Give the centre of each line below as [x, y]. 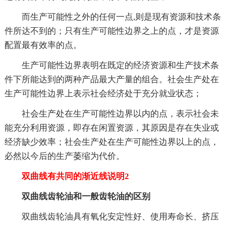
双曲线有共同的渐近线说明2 [67, 176]
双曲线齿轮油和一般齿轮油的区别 [86, 196]
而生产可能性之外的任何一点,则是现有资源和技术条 [121, 17]
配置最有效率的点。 [43, 45]
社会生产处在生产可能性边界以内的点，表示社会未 [120, 114]
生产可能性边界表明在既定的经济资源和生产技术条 [120, 65]
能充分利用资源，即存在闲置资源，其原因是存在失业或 [111, 128]
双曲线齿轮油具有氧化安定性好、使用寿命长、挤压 [120, 216]
